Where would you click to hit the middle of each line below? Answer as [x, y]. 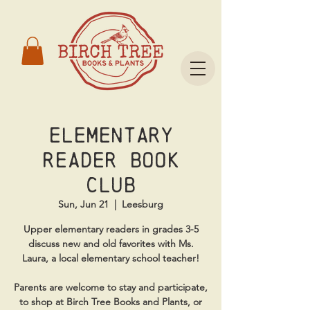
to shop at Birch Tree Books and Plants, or [111, 301]
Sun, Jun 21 [83, 204]
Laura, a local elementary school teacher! [111, 258]
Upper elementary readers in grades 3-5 [111, 229]
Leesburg [143, 204]
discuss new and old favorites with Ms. [111, 243]
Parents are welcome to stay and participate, [111, 287]
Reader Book [111, 160]
